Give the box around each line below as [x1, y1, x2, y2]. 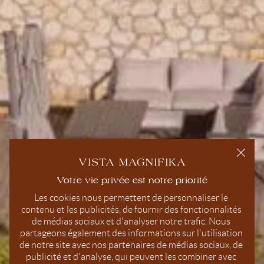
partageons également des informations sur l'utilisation [19, 227, 243, 238]
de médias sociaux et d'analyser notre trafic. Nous [32, 216, 230, 226]
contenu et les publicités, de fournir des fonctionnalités [21, 204, 242, 214]
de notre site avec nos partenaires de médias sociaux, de [19, 239, 243, 250]
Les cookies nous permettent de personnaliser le [34, 192, 228, 203]
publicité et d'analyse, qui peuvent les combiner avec [26, 251, 236, 262]
